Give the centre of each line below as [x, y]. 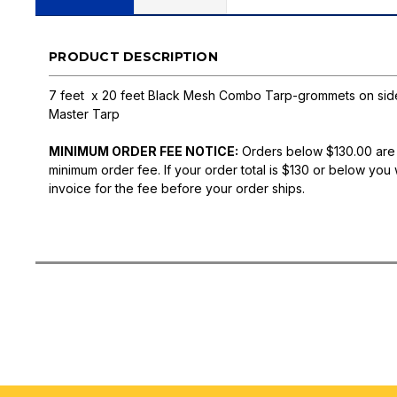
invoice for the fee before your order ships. [177, 188]
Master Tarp [84, 113]
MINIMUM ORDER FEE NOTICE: [144, 151]
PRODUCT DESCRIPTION [133, 56]
